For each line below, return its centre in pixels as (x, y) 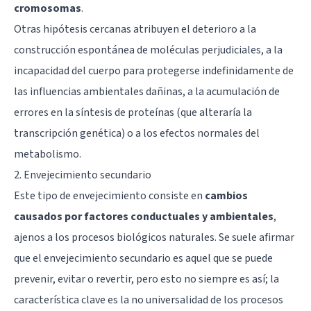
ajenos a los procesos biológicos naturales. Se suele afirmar (154, 237)
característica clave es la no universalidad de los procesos (149, 300)
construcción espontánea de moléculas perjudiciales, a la (148, 50)
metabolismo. (48, 154)
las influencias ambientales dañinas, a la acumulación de (147, 91)
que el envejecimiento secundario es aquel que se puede (143, 258)
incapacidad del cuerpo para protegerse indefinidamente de (154, 70)
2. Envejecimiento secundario (83, 175)
